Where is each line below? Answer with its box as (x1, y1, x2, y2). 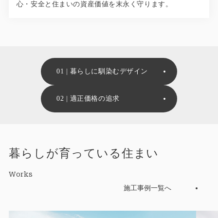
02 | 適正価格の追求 (56, 94, 120, 102)
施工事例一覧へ (124, 184, 172, 192)
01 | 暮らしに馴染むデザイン (56, 67, 148, 75)
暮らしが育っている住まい (8, 146, 159, 160)
